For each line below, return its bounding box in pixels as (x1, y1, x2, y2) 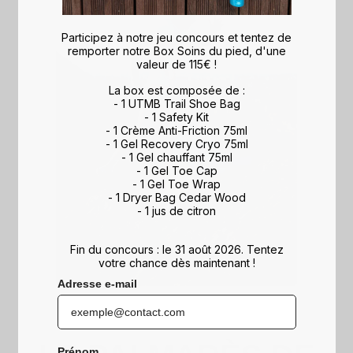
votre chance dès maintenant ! (98, 255, 255, 269)
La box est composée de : (108, 83, 245, 97)
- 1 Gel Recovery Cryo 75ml (105, 136, 248, 150)
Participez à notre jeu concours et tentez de (61, 30, 292, 44)
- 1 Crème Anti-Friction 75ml (106, 123, 247, 137)
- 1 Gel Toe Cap (136, 163, 217, 177)
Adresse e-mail (57, 277, 137, 290)
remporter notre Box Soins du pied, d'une (67, 43, 286, 58)
